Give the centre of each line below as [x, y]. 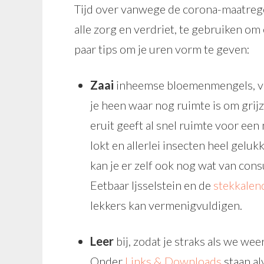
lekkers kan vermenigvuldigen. [166, 205]
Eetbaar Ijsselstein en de [152, 185]
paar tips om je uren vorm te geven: [162, 49]
